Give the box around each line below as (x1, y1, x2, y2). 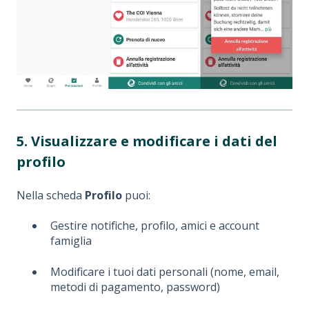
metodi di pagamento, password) (50, 279, 220, 295)
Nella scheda (17, 187, 85, 203)
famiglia (50, 233, 92, 249)
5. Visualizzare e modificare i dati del (17, 131, 277, 150)
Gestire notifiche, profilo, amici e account (50, 218, 259, 234)
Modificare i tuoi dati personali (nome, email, (50, 263, 279, 279)
